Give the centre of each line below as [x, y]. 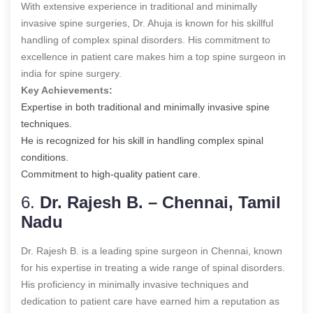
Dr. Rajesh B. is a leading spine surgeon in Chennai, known [152, 250]
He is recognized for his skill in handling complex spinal [142, 140]
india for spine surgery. [71, 73]
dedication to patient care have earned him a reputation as [150, 301]
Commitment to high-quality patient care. [111, 174]
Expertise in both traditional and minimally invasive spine [145, 107]
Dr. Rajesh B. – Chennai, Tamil [160, 202]
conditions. [45, 157]
